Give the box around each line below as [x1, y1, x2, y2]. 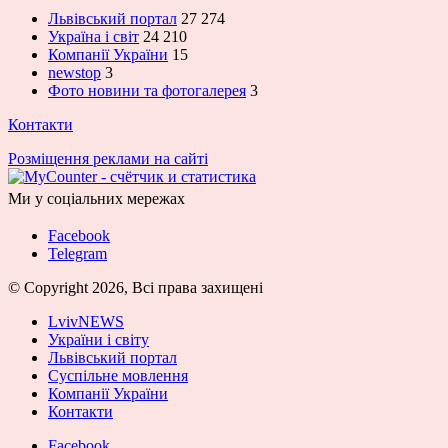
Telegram [48, 245, 107, 263]
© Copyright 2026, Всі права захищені [8, 279, 263, 297]
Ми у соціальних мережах [8, 187, 185, 211]
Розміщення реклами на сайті [8, 150, 208, 168]
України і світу [48, 331, 149, 349]
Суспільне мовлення [48, 367, 188, 385]
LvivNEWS [48, 313, 124, 331]
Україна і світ [48, 28, 139, 46]
